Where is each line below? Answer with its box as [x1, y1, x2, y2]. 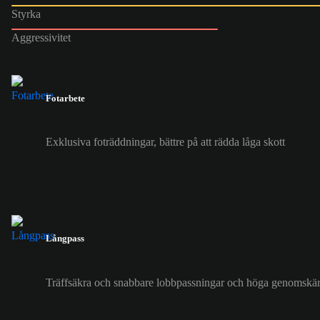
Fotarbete [46, 92, 85, 104]
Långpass [46, 233, 84, 244]
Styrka [11, 7, 41, 20]
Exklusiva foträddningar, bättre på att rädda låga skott [46, 136, 285, 149]
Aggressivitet [11, 31, 71, 44]
